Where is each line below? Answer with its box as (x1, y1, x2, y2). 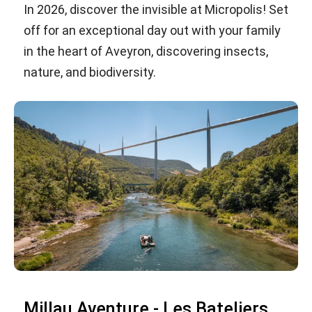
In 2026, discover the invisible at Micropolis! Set (24, 1, 288, 17)
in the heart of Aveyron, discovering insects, (24, 43, 268, 58)
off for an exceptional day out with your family (24, 22, 281, 38)
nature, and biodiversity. (24, 64, 156, 79)
